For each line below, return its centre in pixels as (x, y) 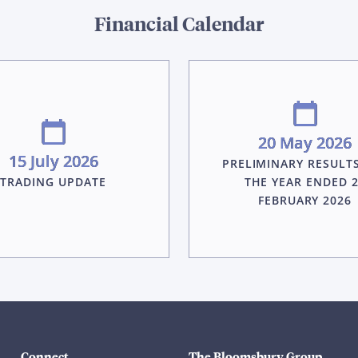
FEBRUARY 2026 (305, 200)
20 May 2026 (305, 143)
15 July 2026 (53, 161)
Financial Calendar (179, 23)
